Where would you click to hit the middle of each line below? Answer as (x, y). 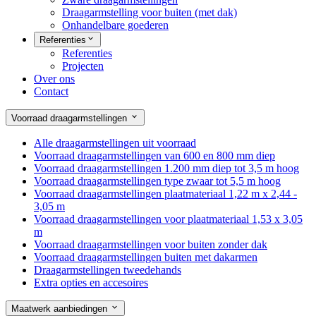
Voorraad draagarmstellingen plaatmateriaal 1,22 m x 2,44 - (165, 193)
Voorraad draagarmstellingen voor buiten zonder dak (151, 244)
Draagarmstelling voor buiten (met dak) (150, 12)
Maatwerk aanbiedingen (61, 308)
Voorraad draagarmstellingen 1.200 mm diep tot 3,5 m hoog (166, 168)
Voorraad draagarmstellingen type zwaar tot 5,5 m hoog (157, 181)
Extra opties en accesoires (91, 282)
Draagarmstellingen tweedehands (108, 269)
